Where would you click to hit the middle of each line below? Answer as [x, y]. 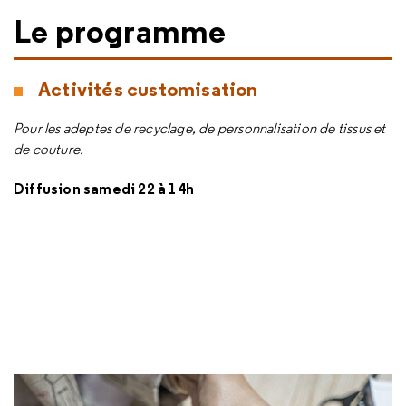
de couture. [49, 149]
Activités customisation [150, 89]
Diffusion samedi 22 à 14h [104, 188]
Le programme [120, 31]
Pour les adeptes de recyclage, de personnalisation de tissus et [200, 128]
